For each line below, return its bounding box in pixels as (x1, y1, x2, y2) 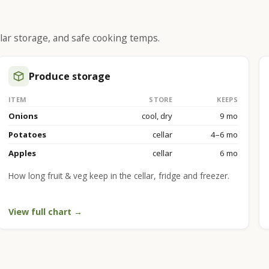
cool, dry (141, 110, 172, 121)
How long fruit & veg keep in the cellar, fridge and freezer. (8, 169, 229, 181)
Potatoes (8, 128, 46, 140)
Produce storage (28, 69, 110, 83)
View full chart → (8, 205, 82, 217)
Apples (8, 147, 36, 159)
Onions (8, 110, 38, 121)
